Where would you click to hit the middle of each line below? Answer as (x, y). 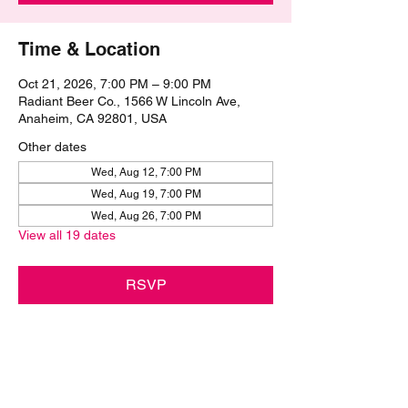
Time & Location (89, 49)
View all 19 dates (67, 235)
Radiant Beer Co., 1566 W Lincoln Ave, (129, 101)
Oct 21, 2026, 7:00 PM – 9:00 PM (115, 84)
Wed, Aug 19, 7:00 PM (146, 194)
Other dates (52, 147)
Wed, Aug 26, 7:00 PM (146, 216)
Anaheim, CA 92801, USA (92, 118)
